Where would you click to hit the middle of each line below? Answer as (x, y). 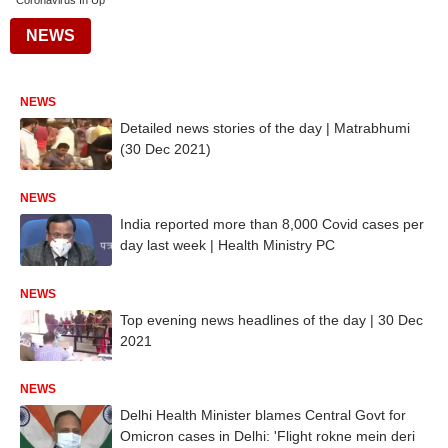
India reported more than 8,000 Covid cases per (272, 223)
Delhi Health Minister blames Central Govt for (263, 415)
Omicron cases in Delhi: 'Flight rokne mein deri (267, 436)
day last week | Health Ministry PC (227, 244)
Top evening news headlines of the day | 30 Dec (271, 319)
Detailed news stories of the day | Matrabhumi (265, 128)
